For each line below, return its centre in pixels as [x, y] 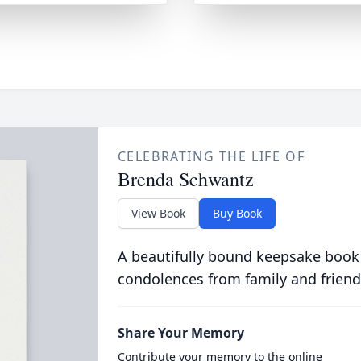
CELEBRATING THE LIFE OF [211, 156]
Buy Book [237, 213]
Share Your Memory [180, 333]
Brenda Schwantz [185, 179]
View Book [158, 213]
